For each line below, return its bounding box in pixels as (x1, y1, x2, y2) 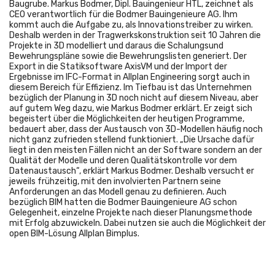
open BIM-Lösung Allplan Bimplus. (9, 228, 141, 239)
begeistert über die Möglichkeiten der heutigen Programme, (9, 114, 244, 125)
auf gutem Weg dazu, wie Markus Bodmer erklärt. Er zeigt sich (9, 103, 252, 114)
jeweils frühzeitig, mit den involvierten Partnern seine (9, 176, 221, 187)
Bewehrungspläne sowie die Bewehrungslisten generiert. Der (9, 51, 247, 62)
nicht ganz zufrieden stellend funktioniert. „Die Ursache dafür (9, 134, 254, 145)
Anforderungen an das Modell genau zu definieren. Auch (9, 187, 227, 198)
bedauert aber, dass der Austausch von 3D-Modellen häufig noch (9, 124, 263, 135)
